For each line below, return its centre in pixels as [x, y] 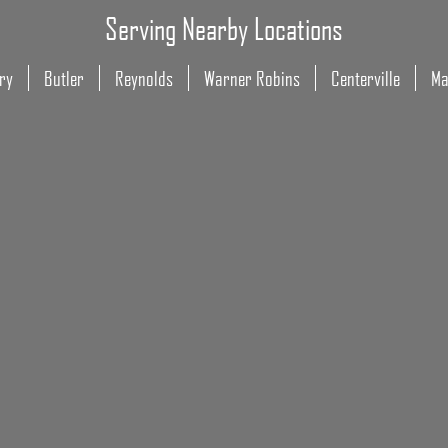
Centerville [365, 78]
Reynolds [143, 78]
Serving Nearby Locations [224, 28]
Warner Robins [251, 78]
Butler [63, 78]
